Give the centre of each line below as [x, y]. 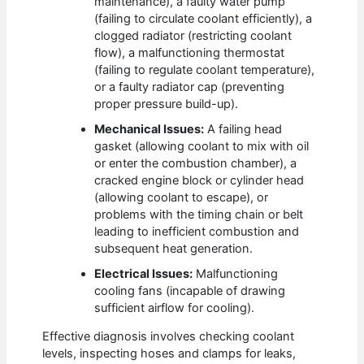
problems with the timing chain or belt [199, 214]
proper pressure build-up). [167, 104]
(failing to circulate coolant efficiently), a [204, 18]
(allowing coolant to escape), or [182, 197]
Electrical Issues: [144, 273]
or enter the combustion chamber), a [196, 163]
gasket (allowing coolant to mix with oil [202, 146]
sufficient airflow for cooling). [175, 308]
